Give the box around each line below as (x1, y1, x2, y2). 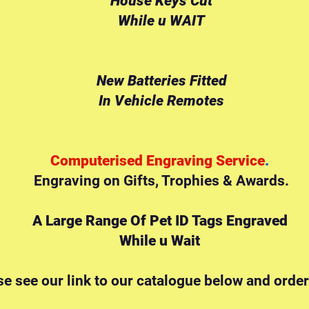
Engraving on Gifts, (34, 172, 161, 189)
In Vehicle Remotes (99, 92, 224, 109)
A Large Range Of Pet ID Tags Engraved (32, 212, 291, 229)
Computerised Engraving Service (50, 152, 265, 169)
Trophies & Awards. (161, 172, 289, 189)
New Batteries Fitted (96, 72, 227, 89)
